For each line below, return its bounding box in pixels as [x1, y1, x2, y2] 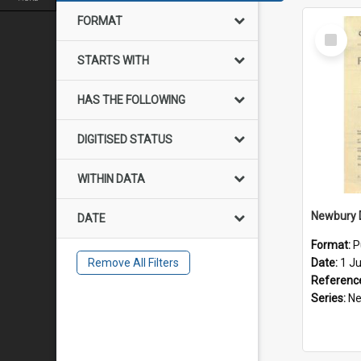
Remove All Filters [87, 256, 179, 269]
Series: [311, 292, 348, 305]
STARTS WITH [77, 54, 149, 67]
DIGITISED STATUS [77, 133, 172, 146]
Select [318, 23, 353, 38]
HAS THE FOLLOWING [77, 93, 185, 106]
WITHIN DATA [77, 172, 145, 185]
